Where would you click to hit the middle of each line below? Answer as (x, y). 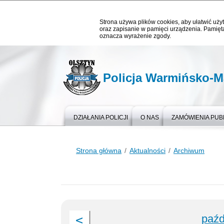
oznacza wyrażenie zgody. (135, 36)
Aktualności (147, 150)
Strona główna (99, 150)
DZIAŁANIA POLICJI (101, 117)
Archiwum (189, 150)
